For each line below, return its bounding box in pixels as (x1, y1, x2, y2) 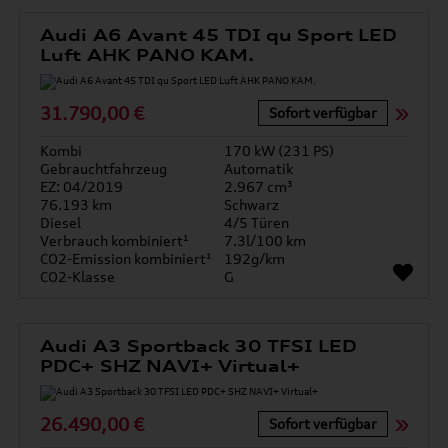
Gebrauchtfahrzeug (40, 160, 168, 177)
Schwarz (224, 196, 279, 213)
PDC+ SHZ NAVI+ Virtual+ (40, 356, 301, 376)
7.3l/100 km (224, 232, 306, 249)
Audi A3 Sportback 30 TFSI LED (40, 336, 358, 356)
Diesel (40, 214, 82, 231)
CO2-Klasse (40, 268, 116, 285)
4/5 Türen (224, 214, 289, 231)
